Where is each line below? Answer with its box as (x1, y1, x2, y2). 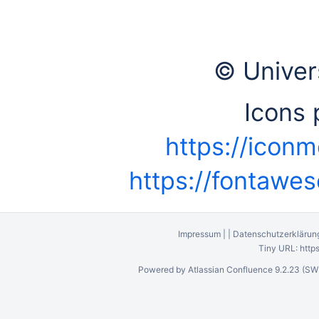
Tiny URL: (258, 243, 300, 254)
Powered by (137, 264, 188, 276)
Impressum (177, 229, 221, 240)
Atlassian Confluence (187, 264, 273, 276)
